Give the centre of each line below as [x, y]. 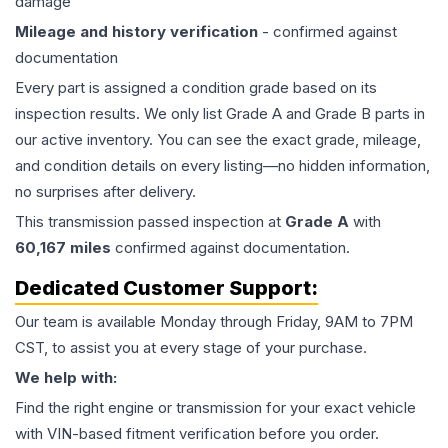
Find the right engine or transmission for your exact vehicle [215, 408]
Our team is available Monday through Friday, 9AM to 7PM [214, 322]
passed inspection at [209, 222]
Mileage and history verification [136, 32]
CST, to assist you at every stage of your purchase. [191, 348]
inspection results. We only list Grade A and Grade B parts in [220, 114]
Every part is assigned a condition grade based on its [196, 88]
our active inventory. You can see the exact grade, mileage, [218, 140]
